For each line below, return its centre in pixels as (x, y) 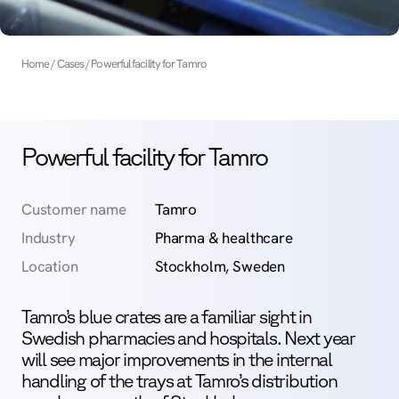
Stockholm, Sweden (220, 266)
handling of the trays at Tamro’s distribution (179, 380)
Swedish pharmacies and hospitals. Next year (188, 338)
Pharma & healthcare (224, 238)
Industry (49, 238)
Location (50, 266)
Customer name (74, 209)
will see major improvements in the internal (177, 359)
